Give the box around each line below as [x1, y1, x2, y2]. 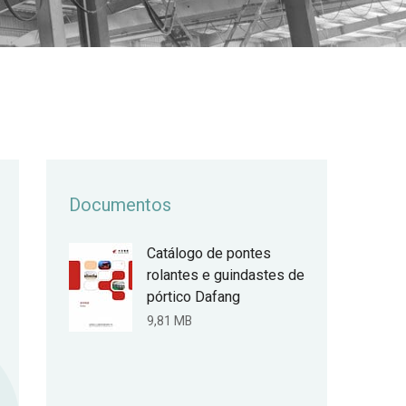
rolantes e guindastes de [147, 265, 304, 286]
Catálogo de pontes [147, 243, 271, 265]
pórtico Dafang [147, 286, 240, 308]
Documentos [69, 192, 171, 218]
